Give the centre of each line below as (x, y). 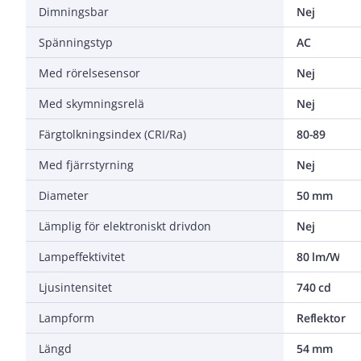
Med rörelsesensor (89, 73)
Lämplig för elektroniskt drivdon (125, 226)
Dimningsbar (74, 11)
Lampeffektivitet (82, 256)
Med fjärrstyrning (86, 164)
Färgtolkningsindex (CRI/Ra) (112, 134)
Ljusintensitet (75, 287)
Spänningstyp (76, 42)
